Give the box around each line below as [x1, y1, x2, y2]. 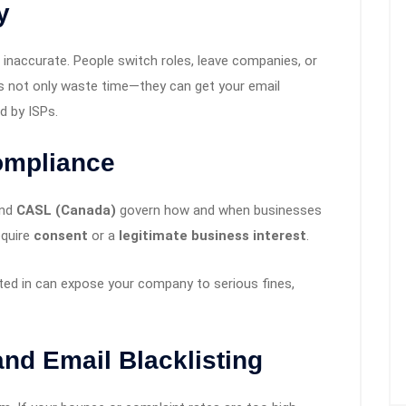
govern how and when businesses [116, 202, 322, 219]
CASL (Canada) [16, 202, 116, 219]
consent [34, 227, 88, 245]
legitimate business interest [119, 227, 306, 245]
